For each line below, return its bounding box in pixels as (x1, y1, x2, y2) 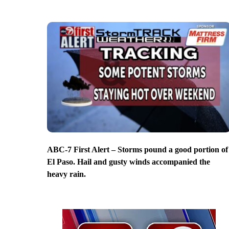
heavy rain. (47, 169, 86, 178)
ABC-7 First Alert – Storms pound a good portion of (47, 145, 228, 154)
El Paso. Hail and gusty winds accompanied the (47, 157, 210, 166)
